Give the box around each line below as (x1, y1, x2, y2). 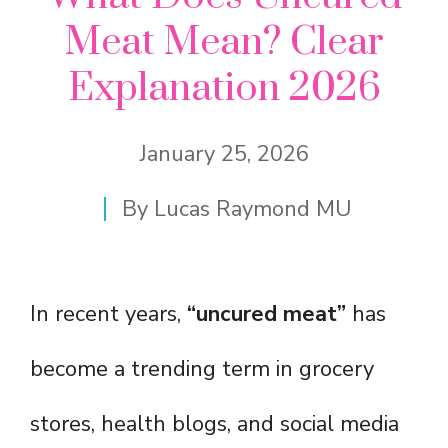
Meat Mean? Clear (64, 18, 384, 68)
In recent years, (30, 299, 187, 330)
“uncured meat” (187, 299, 346, 330)
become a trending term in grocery (30, 354, 374, 385)
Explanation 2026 (67, 64, 381, 114)
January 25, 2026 (139, 139, 309, 170)
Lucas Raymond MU (154, 194, 352, 225)
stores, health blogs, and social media (30, 409, 399, 440)
